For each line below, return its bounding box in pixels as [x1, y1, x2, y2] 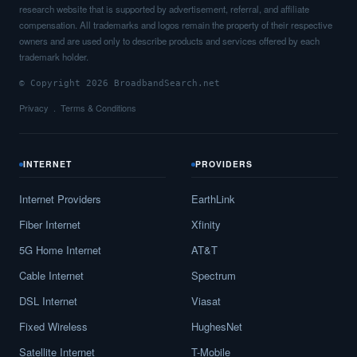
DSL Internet [19, 293, 77, 309]
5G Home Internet [19, 242, 101, 258]
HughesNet [191, 319, 242, 335]
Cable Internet [19, 268, 84, 284]
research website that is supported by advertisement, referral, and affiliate [19, 2, 309, 16]
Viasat [191, 293, 221, 309]
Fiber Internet [19, 217, 80, 233]
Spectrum [191, 268, 236, 284]
